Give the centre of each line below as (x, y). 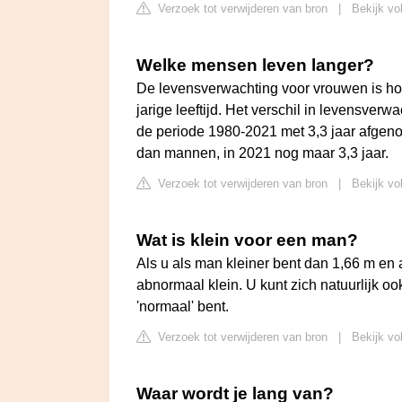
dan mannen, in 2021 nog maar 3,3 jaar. (262, 153)
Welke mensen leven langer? (255, 66)
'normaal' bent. (183, 307)
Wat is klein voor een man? (247, 240)
